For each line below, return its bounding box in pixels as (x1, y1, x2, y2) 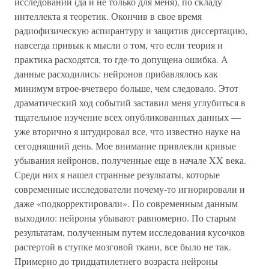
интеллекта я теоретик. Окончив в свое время (14, 10, 202, 22)
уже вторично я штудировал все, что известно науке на (14, 125, 240, 138)
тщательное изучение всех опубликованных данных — (14, 110, 241, 123)
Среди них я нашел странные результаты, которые (14, 168, 220, 181)
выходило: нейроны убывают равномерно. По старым (14, 211, 236, 224)
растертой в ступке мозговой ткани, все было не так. (14, 240, 231, 253)
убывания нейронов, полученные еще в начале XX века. (14, 154, 246, 166)
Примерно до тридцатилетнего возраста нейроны (14, 255, 218, 267)
